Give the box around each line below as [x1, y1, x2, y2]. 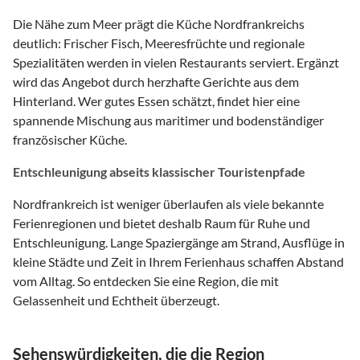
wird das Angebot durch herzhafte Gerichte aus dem [13, 73, 299, 89]
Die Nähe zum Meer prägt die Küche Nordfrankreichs [13, 15, 305, 31]
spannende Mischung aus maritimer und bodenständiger [13, 112, 324, 128]
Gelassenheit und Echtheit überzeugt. [13, 292, 219, 308]
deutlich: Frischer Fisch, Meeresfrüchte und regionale [13, 35, 305, 51]
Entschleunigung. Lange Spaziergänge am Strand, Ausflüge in [13, 234, 345, 250]
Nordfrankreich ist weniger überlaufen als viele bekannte [13, 195, 324, 211]
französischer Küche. [13, 131, 127, 147]
